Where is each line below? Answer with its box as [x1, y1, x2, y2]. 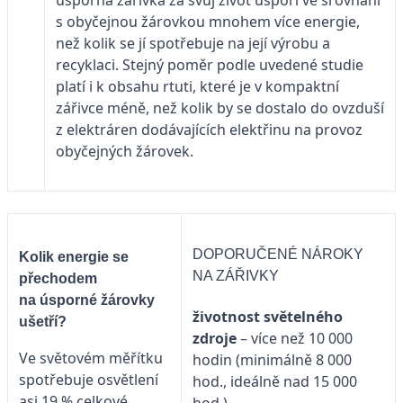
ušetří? [19, 313, 67, 329]
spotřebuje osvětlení [19, 369, 158, 390]
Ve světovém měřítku [19, 347, 163, 368]
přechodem [19, 270, 97, 286]
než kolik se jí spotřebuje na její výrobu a [56, 32, 330, 53]
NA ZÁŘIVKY [193, 268, 279, 283]
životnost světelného [193, 307, 343, 327]
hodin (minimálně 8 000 [193, 350, 352, 371]
